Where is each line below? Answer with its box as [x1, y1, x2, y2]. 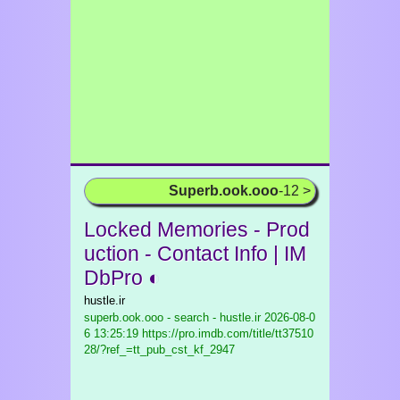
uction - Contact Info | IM [84, 242, 306, 265]
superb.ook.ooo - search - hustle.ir [84, 311, 261, 324]
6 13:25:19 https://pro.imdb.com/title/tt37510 [84, 327, 313, 340]
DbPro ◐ [84, 266, 161, 289]
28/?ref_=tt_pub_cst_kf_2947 [84, 343, 235, 356]
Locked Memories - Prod [84, 218, 310, 241]
